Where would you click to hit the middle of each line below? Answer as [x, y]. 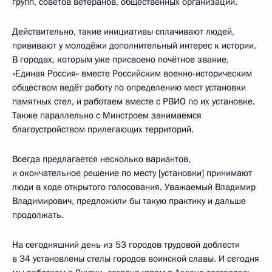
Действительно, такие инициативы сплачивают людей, [123, 31]
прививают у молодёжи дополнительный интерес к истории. [134, 45]
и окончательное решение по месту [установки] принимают [132, 173]
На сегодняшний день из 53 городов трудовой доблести [126, 244]
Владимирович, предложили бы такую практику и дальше [129, 201]
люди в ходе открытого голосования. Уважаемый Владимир [134, 187]
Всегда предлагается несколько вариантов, [101, 159]
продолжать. [38, 215]
